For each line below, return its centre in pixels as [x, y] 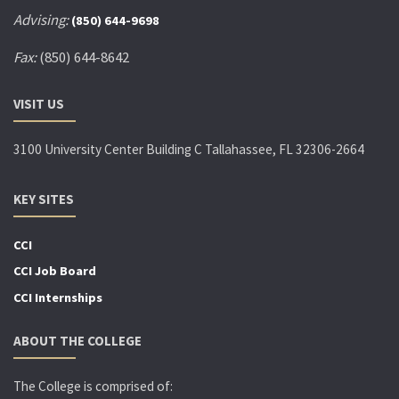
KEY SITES [44, 199]
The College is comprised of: [93, 387]
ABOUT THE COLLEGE [77, 341]
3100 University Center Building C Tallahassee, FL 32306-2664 [189, 149]
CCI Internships [58, 297]
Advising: [41, 20]
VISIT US [39, 103]
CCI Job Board [55, 271]
